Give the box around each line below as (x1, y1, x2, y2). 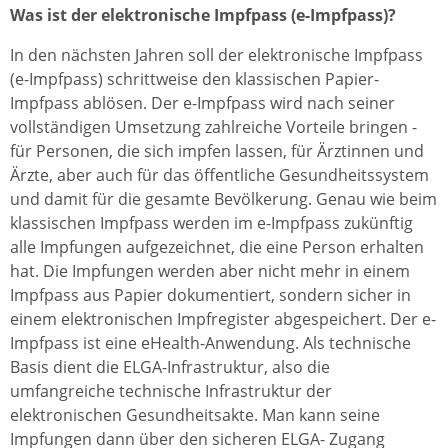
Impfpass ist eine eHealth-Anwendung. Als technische (10, 332, 411, 354)
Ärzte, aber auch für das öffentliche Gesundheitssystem (10, 164, 429, 186)
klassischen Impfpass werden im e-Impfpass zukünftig (10, 212, 413, 234)
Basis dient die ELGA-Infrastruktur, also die (10, 356, 330, 378)
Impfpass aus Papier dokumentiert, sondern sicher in (10, 284, 411, 306)
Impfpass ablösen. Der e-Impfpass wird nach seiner (10, 92, 395, 114)
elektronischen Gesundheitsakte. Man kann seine (10, 404, 380, 426)
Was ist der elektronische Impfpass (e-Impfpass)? (10, 4, 396, 26)
